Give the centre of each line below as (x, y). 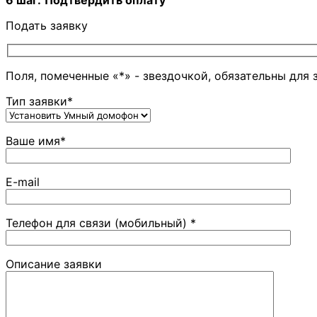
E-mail (23, 182)
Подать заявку (47, 25)
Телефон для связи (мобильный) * (101, 223)
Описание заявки (54, 264)
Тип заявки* (39, 102)
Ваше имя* (36, 141)
